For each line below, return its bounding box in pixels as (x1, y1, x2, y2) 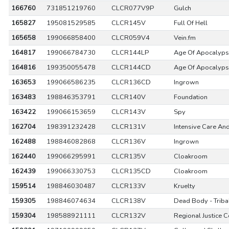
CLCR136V (111, 137, 146, 146)
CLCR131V (111, 122, 146, 131)
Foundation (173, 93, 208, 102)
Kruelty (173, 181, 195, 191)
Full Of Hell (173, 18, 208, 28)
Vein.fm (173, 33, 196, 42)
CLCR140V (111, 93, 146, 102)
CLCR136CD (111, 78, 151, 87)
